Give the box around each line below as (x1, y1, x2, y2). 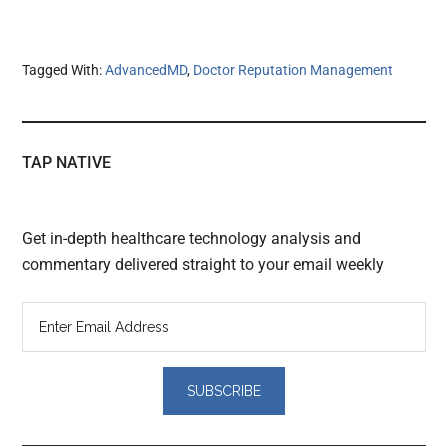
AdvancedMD (105, 61, 188, 78)
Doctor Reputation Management (193, 61, 394, 78)
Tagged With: (22, 61, 106, 78)
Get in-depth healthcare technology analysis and (22, 228, 362, 248)
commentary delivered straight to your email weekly (22, 254, 385, 274)
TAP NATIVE (22, 152, 112, 172)
